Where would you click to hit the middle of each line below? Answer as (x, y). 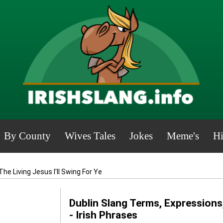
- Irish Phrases (103, 215)
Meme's (183, 136)
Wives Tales (90, 136)
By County (27, 136)
